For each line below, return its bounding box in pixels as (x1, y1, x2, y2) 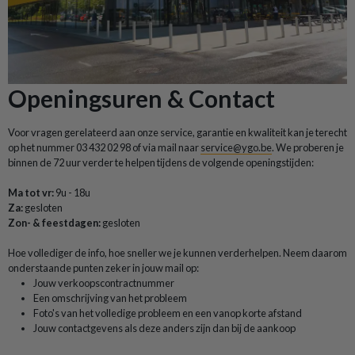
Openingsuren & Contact (8, 84, 275, 113)
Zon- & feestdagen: (8, 216, 101, 229)
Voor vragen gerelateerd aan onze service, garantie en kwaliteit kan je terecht (8, 126, 347, 139)
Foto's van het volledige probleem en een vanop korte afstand (33, 307, 302, 319)
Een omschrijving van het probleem (33, 292, 189, 304)
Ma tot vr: (8, 186, 54, 199)
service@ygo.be (200, 141, 272, 154)
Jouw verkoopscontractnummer (33, 277, 174, 289)
